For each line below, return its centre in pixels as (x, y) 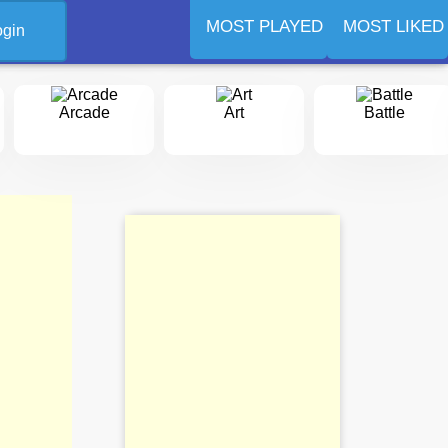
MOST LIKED (393, 27)
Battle (384, 112)
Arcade (84, 112)
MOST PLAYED (264, 27)
